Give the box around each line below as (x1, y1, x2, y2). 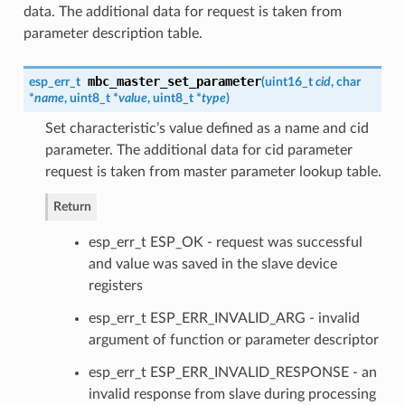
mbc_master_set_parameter (87, 73, 261, 89)
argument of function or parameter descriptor (88, 332, 379, 347)
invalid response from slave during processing (88, 386, 376, 401)
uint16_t (264, 74, 316, 89)
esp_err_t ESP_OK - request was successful (88, 234, 363, 250)
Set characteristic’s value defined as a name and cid (44, 120, 369, 136)
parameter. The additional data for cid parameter (44, 142, 353, 157)
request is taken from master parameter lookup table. (44, 164, 381, 179)
